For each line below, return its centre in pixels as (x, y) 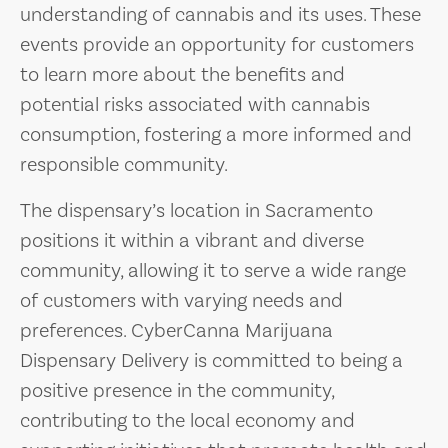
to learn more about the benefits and (182, 74)
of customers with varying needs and (181, 300)
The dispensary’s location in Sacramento (196, 210)
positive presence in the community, (177, 390)
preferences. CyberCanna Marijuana (176, 330)
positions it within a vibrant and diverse (192, 240)
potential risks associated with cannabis (195, 104)
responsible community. (124, 164)
